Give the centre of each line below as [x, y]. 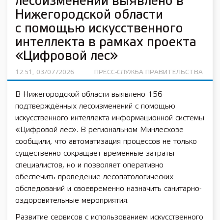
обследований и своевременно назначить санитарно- [108, 189]
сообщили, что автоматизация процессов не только [106, 142]
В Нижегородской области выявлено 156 [89, 95]
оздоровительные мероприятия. [72, 201]
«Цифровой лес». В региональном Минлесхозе [99, 130]
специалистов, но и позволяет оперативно [89, 165]
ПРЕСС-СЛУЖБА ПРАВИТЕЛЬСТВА [149, 72]
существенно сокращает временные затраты [95, 153]
